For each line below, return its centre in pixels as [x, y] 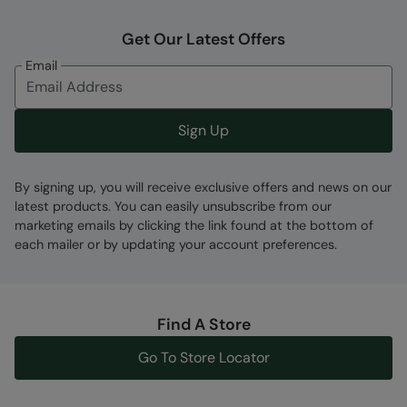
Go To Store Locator [203, 357]
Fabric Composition [113, 41]
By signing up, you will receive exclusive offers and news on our [203, 187]
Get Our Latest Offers [203, 39]
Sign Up [203, 130]
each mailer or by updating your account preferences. [176, 244]
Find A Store [203, 324]
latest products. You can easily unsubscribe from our [173, 206]
